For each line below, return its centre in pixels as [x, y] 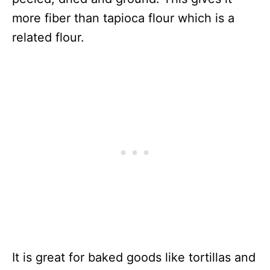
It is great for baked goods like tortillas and [134, 258]
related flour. [48, 38]
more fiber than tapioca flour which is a [123, 18]
